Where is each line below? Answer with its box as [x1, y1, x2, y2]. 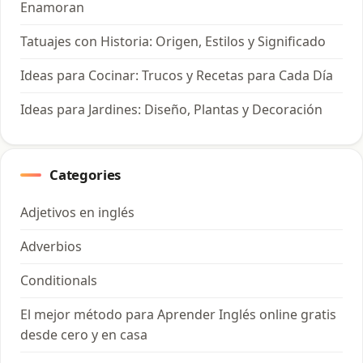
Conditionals [20, 271, 97, 289]
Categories [49, 164, 122, 184]
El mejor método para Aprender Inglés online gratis [20, 305, 336, 323]
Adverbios [20, 237, 82, 255]
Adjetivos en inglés [20, 203, 135, 221]
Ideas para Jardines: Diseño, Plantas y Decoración [20, 100, 322, 118]
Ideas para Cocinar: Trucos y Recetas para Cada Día [20, 66, 333, 84]
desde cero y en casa [20, 325, 147, 344]
